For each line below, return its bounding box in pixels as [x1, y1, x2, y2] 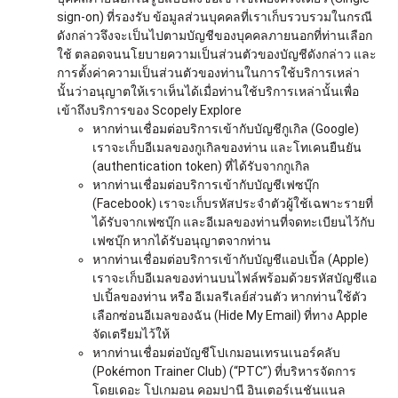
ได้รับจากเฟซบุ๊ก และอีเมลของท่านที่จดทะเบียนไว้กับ [92, 214, 375, 229]
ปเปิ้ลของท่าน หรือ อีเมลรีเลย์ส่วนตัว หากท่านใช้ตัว [92, 289, 367, 304]
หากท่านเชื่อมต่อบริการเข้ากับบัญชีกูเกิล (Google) [92, 121, 359, 136]
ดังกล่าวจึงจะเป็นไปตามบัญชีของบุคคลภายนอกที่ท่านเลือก [57, 28, 372, 43]
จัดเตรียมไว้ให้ [92, 326, 170, 341]
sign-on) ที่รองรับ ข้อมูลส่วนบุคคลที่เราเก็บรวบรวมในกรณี [57, 9, 372, 24]
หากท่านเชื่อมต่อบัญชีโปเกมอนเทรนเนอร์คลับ [92, 345, 340, 360]
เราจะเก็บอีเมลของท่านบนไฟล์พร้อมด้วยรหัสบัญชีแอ [92, 270, 377, 285]
